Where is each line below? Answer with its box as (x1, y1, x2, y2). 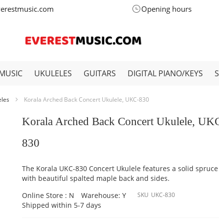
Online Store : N (22, 191, 75, 200)
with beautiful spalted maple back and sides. (22, 174, 170, 183)
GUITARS (84, 68, 116, 79)
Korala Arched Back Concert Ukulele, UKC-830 (24, 95, 149, 104)
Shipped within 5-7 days (22, 200, 102, 210)
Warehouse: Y (81, 191, 127, 200)
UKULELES (34, 68, 72, 79)
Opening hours (141, 4, 192, 14)
